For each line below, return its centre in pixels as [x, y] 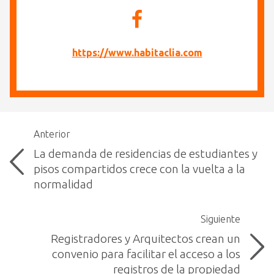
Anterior [52, 134]
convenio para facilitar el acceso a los [146, 254]
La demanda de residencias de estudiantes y [146, 154]
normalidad [64, 184]
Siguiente [221, 219]
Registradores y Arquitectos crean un [146, 239]
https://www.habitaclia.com [137, 53]
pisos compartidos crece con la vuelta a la [140, 169]
